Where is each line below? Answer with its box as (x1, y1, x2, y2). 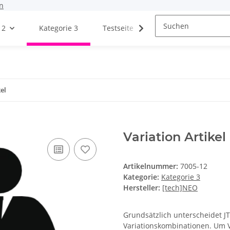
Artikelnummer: (123, 161, 180, 171)
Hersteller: (123, 183, 160, 193)
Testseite (103, 23, 133, 33)
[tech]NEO (162, 183, 198, 193)
